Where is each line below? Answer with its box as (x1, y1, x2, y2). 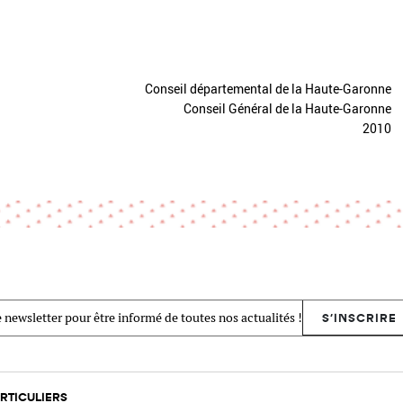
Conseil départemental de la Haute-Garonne (145, 80, 391, 97)
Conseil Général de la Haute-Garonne (184, 100, 391, 117)
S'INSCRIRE (322, 310, 398, 324)
